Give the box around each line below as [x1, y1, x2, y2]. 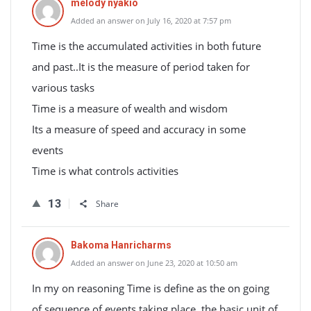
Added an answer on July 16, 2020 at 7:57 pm [71, 15, 231, 26]
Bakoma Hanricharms [71, 239, 171, 251]
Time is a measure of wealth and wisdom [32, 101, 228, 115]
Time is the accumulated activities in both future [32, 39, 261, 53]
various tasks [32, 81, 94, 94]
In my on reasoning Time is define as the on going [32, 281, 269, 295]
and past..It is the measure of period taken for [32, 60, 250, 74]
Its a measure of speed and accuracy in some [32, 122, 246, 136]
